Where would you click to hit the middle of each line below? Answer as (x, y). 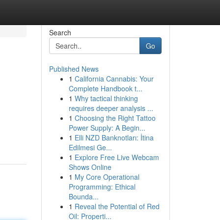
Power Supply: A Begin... (107, 128)
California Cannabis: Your (114, 79)
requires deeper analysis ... (111, 108)
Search (60, 32)
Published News (74, 69)
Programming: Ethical (102, 187)
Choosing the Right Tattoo (115, 118)
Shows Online (90, 167)
